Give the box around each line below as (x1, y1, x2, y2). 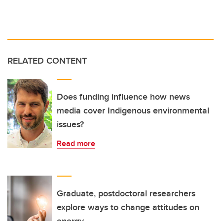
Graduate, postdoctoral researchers (57, 187, 195, 200)
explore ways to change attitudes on (57, 201, 199, 214)
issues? (57, 118, 84, 131)
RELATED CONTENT (7, 54, 87, 68)
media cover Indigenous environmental (57, 104, 209, 117)
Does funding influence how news (57, 90, 190, 104)
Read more (57, 138, 95, 149)
